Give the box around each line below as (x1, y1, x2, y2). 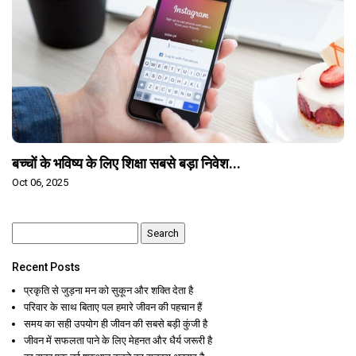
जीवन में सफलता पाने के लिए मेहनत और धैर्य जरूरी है (24, 334, 212, 346)
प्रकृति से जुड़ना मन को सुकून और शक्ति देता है (24, 284, 193, 296)
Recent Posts (12, 260, 80, 273)
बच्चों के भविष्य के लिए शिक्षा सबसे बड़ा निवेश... (12, 154, 241, 172)
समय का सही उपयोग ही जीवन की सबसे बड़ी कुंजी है (24, 317, 207, 330)
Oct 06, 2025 (12, 176, 68, 188)
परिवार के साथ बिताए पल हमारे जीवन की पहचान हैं (24, 300, 202, 313)
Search (11, 223, 48, 236)
